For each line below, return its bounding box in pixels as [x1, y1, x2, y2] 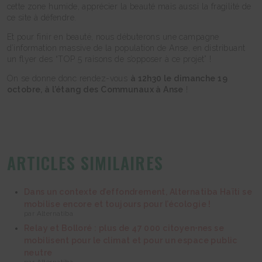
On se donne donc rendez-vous [6, 74, 130, 84]
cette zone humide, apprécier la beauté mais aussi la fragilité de [6, 2, 251, 12]
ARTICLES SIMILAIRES [6, 151, 163, 175]
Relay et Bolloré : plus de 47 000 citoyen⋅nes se [23, 223, 225, 233]
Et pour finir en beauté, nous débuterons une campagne [6, 32, 219, 42]
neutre [23, 247, 53, 257]
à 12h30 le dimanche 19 [130, 74, 227, 84]
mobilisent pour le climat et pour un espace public [23, 235, 237, 245]
